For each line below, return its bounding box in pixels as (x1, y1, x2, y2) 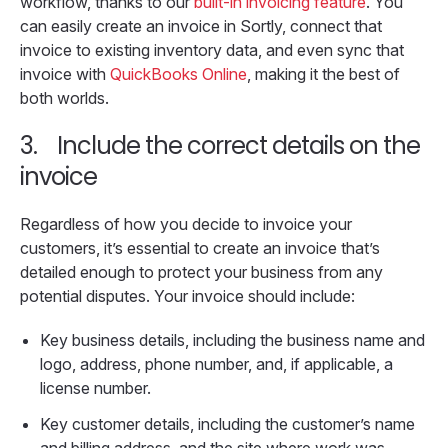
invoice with (20, 64, 110, 85)
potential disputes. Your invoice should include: (20, 286, 355, 307)
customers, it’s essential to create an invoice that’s (20, 238, 380, 259)
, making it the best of (247, 64, 400, 85)
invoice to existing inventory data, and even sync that (20, 40, 404, 61)
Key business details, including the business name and (40, 330, 425, 351)
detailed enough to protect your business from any (20, 262, 383, 283)
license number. (40, 378, 151, 399)
